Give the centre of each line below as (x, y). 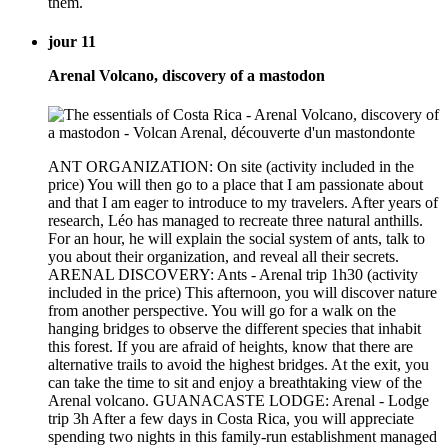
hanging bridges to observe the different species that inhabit (234, 329)
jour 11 (72, 41)
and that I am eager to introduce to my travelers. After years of (243, 203)
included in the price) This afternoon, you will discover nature (242, 293)
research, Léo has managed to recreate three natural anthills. (235, 221)
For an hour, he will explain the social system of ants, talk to (236, 239)
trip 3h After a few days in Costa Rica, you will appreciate (231, 419)
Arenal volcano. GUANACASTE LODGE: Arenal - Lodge (238, 401)
